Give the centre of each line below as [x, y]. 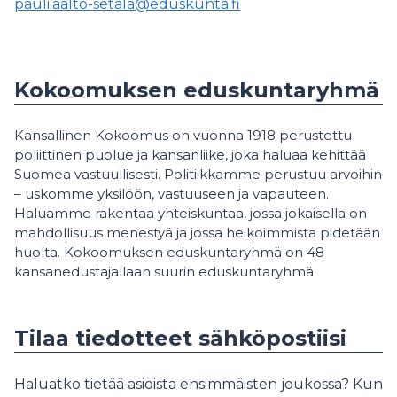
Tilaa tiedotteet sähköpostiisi [180, 338]
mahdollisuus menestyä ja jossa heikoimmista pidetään [197, 233]
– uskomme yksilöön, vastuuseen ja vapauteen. [171, 194]
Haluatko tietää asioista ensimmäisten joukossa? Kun [198, 384]
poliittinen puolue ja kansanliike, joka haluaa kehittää [190, 155]
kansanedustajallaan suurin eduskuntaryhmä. [165, 272]
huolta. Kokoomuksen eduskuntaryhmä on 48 [169, 252]
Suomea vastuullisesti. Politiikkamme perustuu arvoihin [198, 174]
